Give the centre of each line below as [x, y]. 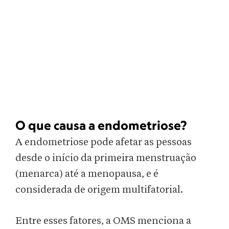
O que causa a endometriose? [101, 125]
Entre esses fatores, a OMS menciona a [103, 221]
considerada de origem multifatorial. [100, 190]
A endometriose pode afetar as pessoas [104, 142]
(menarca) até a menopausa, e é [87, 174]
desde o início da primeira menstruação [106, 158]
